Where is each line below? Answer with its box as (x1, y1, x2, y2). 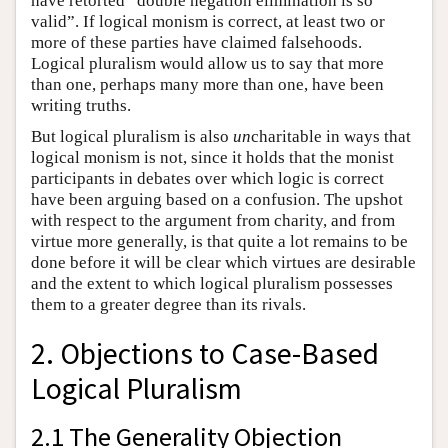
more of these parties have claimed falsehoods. (31, 33, 362, 53)
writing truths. (31, 96, 131, 116)
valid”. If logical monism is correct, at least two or (31, 12, 385, 32)
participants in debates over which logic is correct (31, 169, 384, 189)
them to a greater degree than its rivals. (31, 295, 306, 315)
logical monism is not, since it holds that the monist (31, 148, 394, 168)
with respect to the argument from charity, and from (31, 211, 395, 231)
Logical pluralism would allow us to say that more (31, 54, 384, 74)
